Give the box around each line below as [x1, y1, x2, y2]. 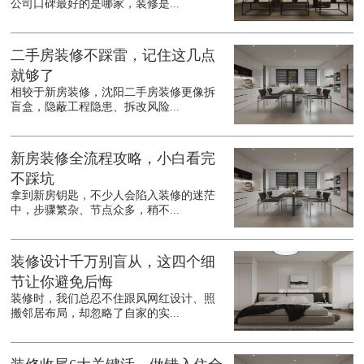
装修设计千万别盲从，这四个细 [11, 253, 216, 271]
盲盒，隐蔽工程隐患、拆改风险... [11, 101, 180, 114]
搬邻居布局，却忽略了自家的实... [11, 307, 180, 320]
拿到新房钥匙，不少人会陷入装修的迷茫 [11, 189, 216, 202]
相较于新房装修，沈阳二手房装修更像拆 [11, 86, 216, 99]
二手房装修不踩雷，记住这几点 [11, 47, 216, 64]
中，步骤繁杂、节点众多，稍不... [11, 204, 180, 217]
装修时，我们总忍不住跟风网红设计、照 [11, 292, 216, 305]
